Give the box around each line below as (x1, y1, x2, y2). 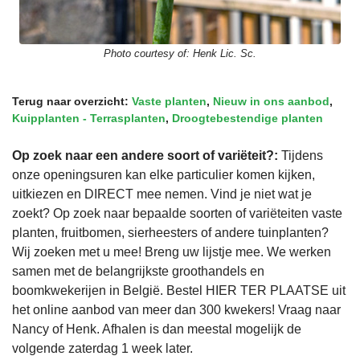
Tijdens (281, 149, 323, 162)
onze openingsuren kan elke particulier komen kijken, (12, 168, 315, 182)
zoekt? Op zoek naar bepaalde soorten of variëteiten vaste (12, 207, 342, 220)
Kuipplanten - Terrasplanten (12, 112, 166, 125)
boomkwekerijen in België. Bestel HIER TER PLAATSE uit (12, 284, 346, 297)
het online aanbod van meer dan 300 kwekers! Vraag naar (12, 303, 341, 317)
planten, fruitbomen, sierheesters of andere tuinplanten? (12, 226, 329, 239)
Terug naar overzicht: (12, 95, 132, 108)
